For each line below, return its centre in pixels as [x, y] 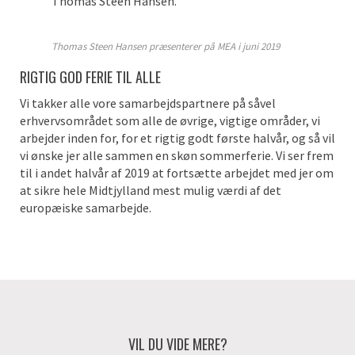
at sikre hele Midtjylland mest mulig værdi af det [151, 190]
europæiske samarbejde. [86, 207]
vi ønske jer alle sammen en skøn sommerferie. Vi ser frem [177, 155]
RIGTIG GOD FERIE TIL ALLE [90, 76]
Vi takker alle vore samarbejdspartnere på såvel [148, 103]
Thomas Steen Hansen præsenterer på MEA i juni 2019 [166, 46]
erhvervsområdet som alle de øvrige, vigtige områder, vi [170, 120]
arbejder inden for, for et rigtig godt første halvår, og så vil [177, 137]
